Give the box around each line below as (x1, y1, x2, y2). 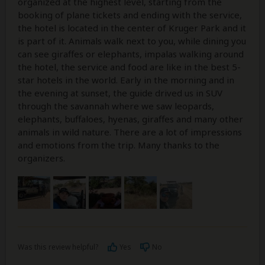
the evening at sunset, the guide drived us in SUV (18, 86, 222, 99)
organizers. (18, 151, 65, 164)
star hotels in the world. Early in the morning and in (18, 73, 234, 86)
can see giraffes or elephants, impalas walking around (18, 47, 244, 60)
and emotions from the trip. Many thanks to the (18, 138, 219, 151)
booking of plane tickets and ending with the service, (18, 8, 242, 21)
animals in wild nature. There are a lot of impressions (18, 125, 242, 138)
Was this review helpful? (18, 241, 98, 252)
